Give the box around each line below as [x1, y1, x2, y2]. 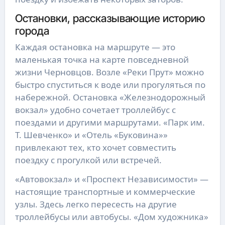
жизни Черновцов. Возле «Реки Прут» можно [15, 66, 204, 78]
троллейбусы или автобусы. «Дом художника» [15, 210, 208, 222]
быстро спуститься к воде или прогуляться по [15, 78, 205, 90]
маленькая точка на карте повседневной [15, 53, 189, 65]
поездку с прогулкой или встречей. [15, 154, 162, 166]
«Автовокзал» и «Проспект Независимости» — [15, 173, 208, 185]
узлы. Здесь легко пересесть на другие [15, 198, 177, 210]
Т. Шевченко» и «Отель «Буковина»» [15, 129, 168, 141]
